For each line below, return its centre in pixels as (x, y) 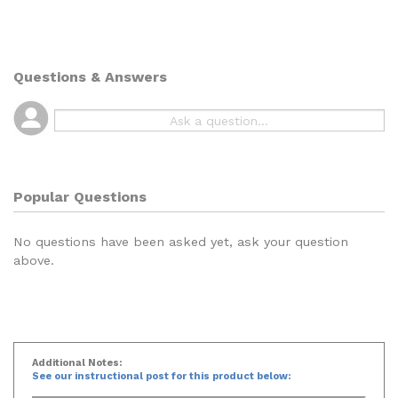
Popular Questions (80, 188)
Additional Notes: (77, 354)
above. (34, 252)
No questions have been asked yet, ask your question (181, 233)
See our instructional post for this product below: (161, 368)
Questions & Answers (90, 73)
